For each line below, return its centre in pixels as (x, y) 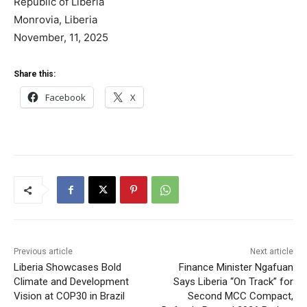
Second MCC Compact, (240, 296)
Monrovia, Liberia (56, 20)
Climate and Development (71, 282)
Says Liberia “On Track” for (233, 282)
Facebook (65, 98)
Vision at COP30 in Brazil (69, 296)
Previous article (43, 252)
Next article (271, 252)
